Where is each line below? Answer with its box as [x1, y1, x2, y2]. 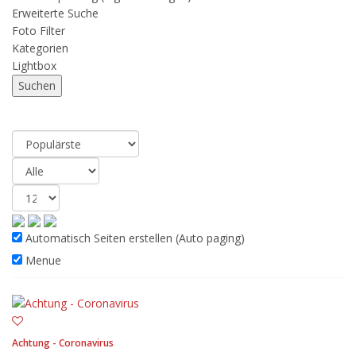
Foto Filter [12, 23, 65, 38]
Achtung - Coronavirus [12, 336, 114, 350]
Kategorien [12, 41, 68, 56]
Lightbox [12, 58, 56, 73]
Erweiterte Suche [12, 6, 99, 21]
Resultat [12, 103, 82, 124]
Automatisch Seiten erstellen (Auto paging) [22, 230, 245, 246]
